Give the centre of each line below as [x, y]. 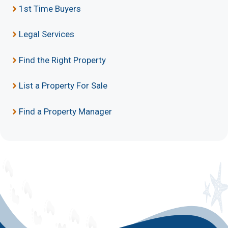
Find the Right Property [62, 60]
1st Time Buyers [50, 8]
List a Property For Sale [63, 86]
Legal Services [47, 34]
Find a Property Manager [65, 111]
